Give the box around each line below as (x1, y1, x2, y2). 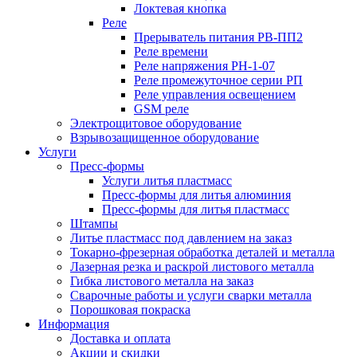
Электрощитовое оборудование (70, 116, 241, 131)
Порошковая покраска (70, 303, 190, 317)
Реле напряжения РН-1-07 (134, 59, 275, 73)
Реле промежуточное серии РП (134, 73, 303, 88)
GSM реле (134, 102, 189, 116)
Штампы (70, 217, 118, 231)
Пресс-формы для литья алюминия (102, 188, 291, 202)
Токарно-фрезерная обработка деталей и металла (70, 245, 335, 260)
